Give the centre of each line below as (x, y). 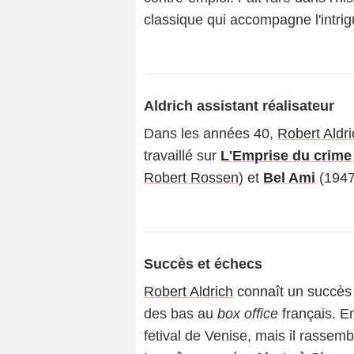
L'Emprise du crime (286, 156)
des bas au (181, 314)
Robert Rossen (191, 178)
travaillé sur (182, 156)
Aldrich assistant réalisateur (239, 106)
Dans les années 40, (211, 134)
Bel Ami (289, 178)
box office (248, 314)
